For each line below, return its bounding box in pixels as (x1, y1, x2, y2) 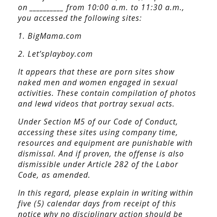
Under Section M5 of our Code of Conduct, (17, 116, 178, 127)
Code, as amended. (17, 170, 91, 180)
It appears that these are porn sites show (17, 66, 174, 77)
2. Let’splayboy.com (17, 48, 93, 59)
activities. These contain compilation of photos (17, 88, 196, 98)
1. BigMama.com (17, 31, 82, 41)
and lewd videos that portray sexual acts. (17, 98, 175, 109)
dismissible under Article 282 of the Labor (17, 159, 178, 170)
